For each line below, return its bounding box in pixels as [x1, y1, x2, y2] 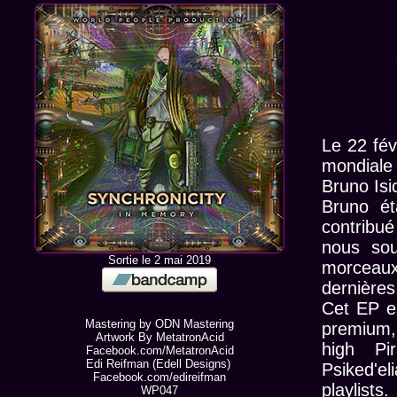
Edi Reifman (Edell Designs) [85, 357, 234, 370]
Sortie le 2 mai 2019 [108, 253, 211, 267]
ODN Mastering [155, 317, 234, 331]
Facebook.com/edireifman [93, 370, 226, 384]
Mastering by [85, 317, 155, 331]
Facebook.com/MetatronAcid [85, 344, 234, 357]
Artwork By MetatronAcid [95, 331, 224, 344]
